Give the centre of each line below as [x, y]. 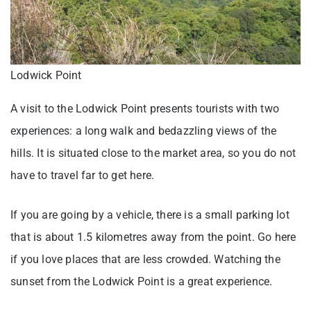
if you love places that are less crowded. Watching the [145, 260]
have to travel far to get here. [83, 176]
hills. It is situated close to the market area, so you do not [153, 153]
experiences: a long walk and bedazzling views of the [144, 131]
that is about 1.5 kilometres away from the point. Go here [153, 237]
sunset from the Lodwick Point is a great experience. [142, 282]
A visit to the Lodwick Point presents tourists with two [145, 109]
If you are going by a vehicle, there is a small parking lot [150, 215]
